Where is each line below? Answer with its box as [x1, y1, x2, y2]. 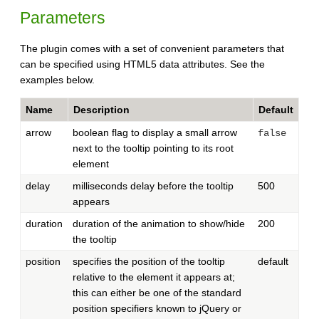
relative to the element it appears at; [73, 271, 235, 283]
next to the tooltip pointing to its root [73, 142, 234, 155]
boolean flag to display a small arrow [73, 127, 237, 139]
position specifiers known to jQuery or [73, 303, 241, 315]
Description [73, 104, 130, 116]
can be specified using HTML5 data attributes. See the [20, 58, 265, 70]
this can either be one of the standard [73, 287, 241, 299]
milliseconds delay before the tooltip [73, 180, 234, 192]
